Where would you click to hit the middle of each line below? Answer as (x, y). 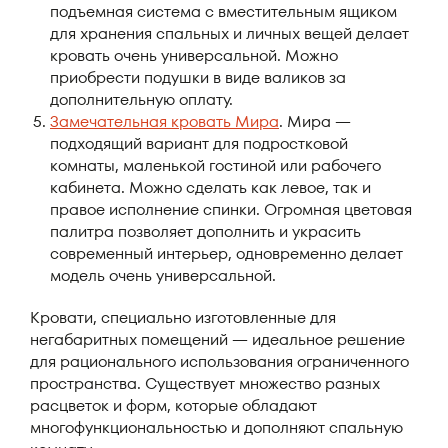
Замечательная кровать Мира (164, 121)
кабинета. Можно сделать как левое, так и (210, 187)
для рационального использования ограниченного (219, 361)
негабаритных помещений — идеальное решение (217, 339)
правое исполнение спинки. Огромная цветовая (231, 209)
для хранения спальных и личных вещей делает (229, 33)
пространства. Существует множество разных (205, 383)
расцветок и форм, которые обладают (173, 405)
